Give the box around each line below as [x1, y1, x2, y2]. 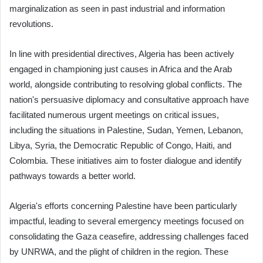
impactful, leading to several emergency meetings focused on [9, 215, 244, 226]
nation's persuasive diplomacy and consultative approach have [9, 94, 249, 104]
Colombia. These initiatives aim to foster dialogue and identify [9, 155, 242, 166]
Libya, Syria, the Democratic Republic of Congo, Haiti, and [9, 140, 231, 150]
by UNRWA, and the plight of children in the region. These [9, 246, 228, 257]
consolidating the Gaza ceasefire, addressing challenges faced [9, 231, 248, 241]
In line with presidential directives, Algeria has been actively [9, 48, 234, 59]
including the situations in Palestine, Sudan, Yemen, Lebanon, [9, 124, 243, 135]
